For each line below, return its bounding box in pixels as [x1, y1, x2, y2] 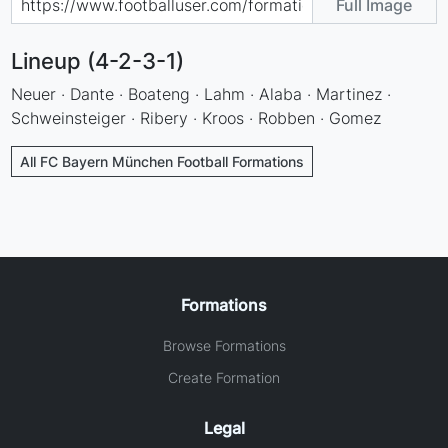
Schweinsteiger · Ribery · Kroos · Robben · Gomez [11, 107, 382, 128]
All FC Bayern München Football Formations [20, 152, 305, 170]
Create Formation [168, 368, 280, 386]
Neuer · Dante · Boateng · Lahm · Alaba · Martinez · [11, 83, 392, 104]
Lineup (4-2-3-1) [11, 47, 185, 74]
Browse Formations [162, 336, 286, 354]
